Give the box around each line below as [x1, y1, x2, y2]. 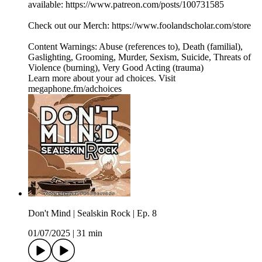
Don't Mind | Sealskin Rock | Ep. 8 [28, 208, 157, 219]
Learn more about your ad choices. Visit [28, 73, 175, 84]
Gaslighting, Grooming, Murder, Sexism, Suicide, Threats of [28, 52, 251, 63]
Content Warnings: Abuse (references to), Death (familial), [28, 42, 243, 52]
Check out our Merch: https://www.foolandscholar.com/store [28, 20, 251, 31]
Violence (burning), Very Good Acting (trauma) [28, 63, 204, 73]
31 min [77, 228, 102, 239]
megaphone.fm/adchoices [28, 84, 122, 94]
